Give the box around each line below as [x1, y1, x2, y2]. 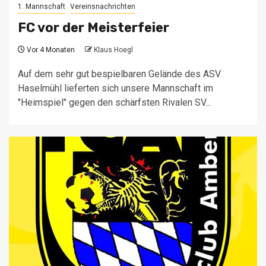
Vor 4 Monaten [25, 46, 78, 55]
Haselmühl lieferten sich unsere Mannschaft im [18, 83, 213, 94]
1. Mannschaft [18, 2, 65, 11]
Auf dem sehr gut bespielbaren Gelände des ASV [18, 68, 221, 80]
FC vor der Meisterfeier [18, 20, 169, 36]
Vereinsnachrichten [70, 2, 135, 11]
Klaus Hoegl [94, 46, 133, 55]
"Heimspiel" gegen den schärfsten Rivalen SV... [18, 97, 211, 109]
